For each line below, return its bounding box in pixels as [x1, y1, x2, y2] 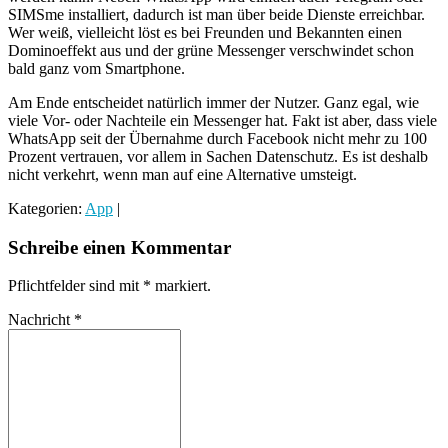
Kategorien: [8, 199, 85, 217]
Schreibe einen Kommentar [8, 236, 231, 258]
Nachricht [8, 311, 74, 329]
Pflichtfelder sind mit [8, 277, 143, 295]
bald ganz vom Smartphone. [8, 59, 185, 77]
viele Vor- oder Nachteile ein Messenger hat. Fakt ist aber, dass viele [8, 111, 437, 129]
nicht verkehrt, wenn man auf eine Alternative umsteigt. [8, 165, 357, 183]
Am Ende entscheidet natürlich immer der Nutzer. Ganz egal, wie [8, 93, 419, 111]
